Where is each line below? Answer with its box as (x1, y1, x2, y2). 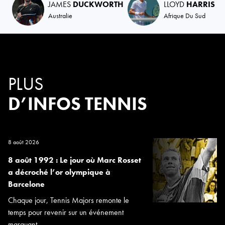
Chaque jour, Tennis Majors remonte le (8, 194, 129, 205)
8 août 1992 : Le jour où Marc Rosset (8, 154, 141, 165)
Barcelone (8, 178, 45, 189)
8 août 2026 (8, 138, 39, 146)
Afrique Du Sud (164, 11, 205, 20)
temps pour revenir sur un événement (8, 206, 124, 217)
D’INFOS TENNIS (8, 92, 147, 116)
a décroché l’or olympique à (8, 166, 110, 177)
